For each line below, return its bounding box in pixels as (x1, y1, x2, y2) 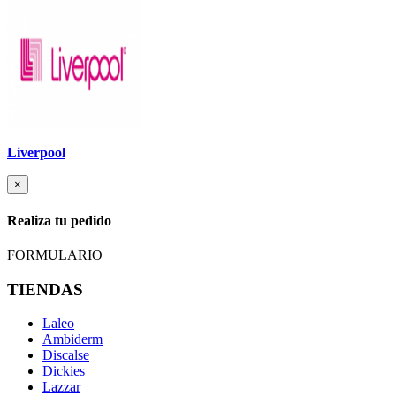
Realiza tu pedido (7, 212, 111, 228)
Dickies (42, 363, 85, 379)
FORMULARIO (7, 247, 103, 263)
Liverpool (7, 145, 65, 161)
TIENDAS (7, 279, 83, 299)
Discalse (42, 347, 89, 363)
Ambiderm (42, 331, 103, 347)
